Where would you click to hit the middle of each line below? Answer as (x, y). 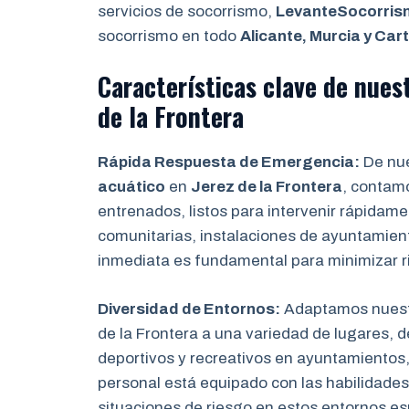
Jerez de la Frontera (267, 187)
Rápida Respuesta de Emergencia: (229, 162)
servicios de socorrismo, (187, 11)
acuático (131, 187)
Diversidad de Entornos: (189, 309)
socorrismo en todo (169, 36)
